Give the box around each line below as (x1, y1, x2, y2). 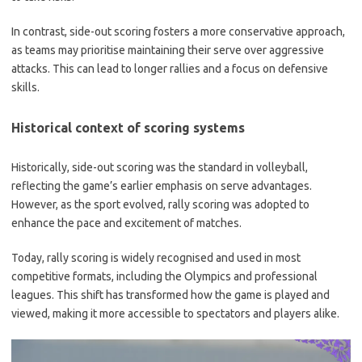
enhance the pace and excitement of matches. (11, 217, 242, 229)
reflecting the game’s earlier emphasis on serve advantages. (11, 179, 312, 192)
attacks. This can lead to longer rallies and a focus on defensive (11, 62, 328, 75)
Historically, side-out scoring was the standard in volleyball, (11, 161, 308, 174)
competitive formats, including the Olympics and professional (11, 270, 318, 283)
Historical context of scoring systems (11, 120, 245, 135)
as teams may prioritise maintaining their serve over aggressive (11, 44, 324, 57)
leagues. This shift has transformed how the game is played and (11, 288, 330, 301)
